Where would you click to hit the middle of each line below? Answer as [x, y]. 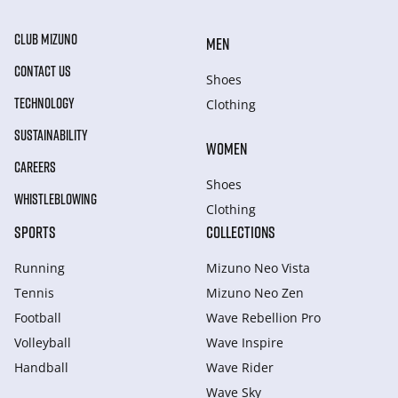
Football [38, 318]
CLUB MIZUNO [46, 39]
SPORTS [35, 232]
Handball [41, 367]
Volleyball [43, 342]
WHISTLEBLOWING [56, 199]
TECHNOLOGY [44, 103]
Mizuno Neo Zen [255, 293]
